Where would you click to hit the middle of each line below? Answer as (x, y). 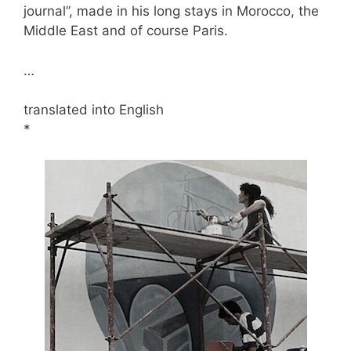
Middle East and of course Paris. (126, 31)
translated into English (94, 110)
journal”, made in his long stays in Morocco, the (171, 11)
